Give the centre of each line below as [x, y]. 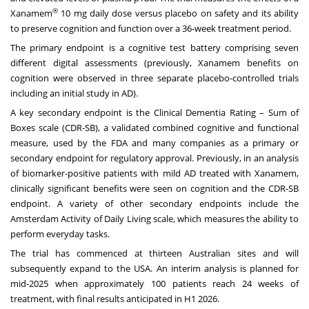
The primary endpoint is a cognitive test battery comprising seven [154, 47]
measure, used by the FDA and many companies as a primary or [154, 142]
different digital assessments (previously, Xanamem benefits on [154, 62]
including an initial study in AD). [74, 93]
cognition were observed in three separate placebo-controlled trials [154, 78]
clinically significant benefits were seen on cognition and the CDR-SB [154, 188]
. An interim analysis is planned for [225, 268]
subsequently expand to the [72, 268]
